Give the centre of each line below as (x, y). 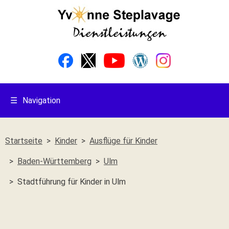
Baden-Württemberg (54, 161)
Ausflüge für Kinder (123, 141)
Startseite (24, 141)
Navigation (41, 100)
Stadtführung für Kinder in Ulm (72, 182)
